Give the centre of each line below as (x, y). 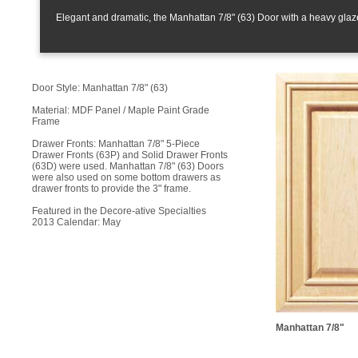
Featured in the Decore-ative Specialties (119, 211)
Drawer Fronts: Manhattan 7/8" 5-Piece (116, 143)
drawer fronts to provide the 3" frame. (111, 188)
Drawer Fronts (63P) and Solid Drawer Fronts (130, 155)
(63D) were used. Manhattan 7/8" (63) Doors (128, 166)
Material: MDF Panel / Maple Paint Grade (121, 110)
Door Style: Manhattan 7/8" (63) (100, 88)
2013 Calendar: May (76, 222)
